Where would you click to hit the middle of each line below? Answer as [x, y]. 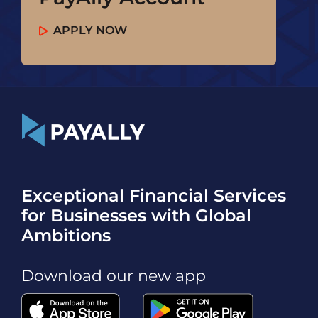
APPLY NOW [90, 31]
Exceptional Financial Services [154, 196]
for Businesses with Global [136, 216]
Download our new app [114, 276]
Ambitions [66, 236]
